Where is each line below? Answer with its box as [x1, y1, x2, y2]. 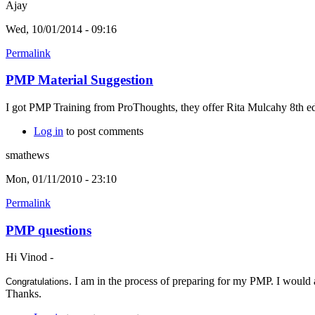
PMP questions [6, 222, 91, 238]
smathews [6, 148, 49, 161]
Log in [34, 124, 63, 137]
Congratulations [6, 277, 69, 288]
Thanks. [6, 288, 41, 300]
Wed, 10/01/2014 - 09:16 [6, 22, 117, 35]
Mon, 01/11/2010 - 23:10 [6, 172, 117, 185]
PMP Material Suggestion [6, 72, 153, 88]
